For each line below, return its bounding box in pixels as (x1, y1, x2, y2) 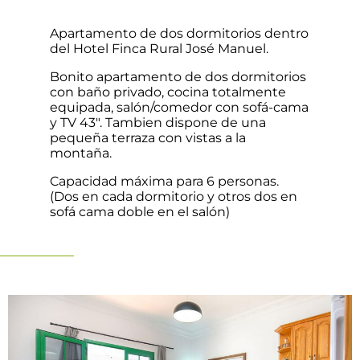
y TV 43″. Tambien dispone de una (50, 114, 267, 130)
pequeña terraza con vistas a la (50, 129, 247, 145)
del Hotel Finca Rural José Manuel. (50, 40, 272, 56)
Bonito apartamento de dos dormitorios (50, 68, 307, 84)
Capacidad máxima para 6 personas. (50, 173, 280, 189)
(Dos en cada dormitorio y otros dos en (50, 188, 298, 204)
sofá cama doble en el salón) (50, 203, 231, 219)
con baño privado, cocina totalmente (50, 84, 287, 100)
